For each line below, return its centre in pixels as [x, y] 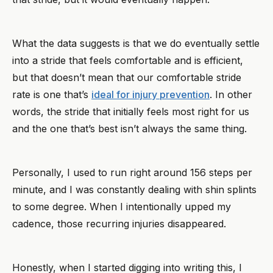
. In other [231, 95]
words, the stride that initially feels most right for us [131, 112]
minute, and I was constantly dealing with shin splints [134, 190]
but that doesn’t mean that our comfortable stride [127, 78]
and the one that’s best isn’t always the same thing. [131, 129]
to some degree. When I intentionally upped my [122, 207]
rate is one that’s [52, 95]
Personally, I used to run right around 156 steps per [132, 173]
